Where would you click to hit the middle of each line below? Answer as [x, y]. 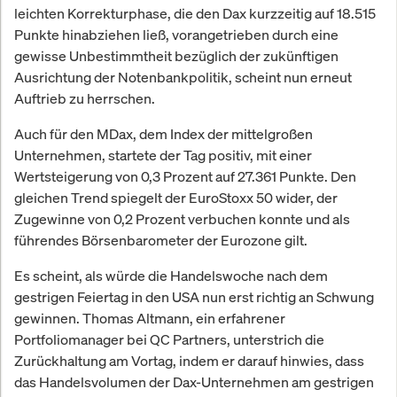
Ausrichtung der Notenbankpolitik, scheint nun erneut [183, 77]
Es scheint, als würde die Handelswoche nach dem [171, 275]
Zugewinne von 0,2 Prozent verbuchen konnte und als [182, 218]
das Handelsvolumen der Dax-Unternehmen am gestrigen [194, 381]
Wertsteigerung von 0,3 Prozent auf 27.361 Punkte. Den [185, 176]
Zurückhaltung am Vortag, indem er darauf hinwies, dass [189, 360]
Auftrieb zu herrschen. [85, 98]
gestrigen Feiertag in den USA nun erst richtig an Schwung [194, 296]
